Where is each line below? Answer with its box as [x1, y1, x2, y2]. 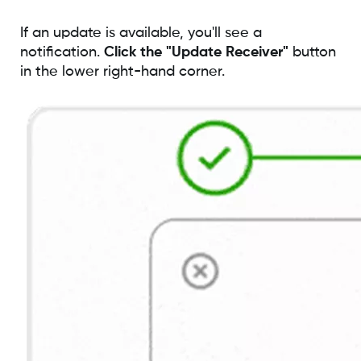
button [288, 44, 336, 60]
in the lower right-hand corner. [19, 64, 225, 79]
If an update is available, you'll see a [19, 25, 262, 40]
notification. [19, 44, 104, 60]
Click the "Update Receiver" [103, 44, 288, 60]
